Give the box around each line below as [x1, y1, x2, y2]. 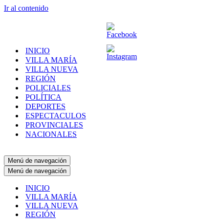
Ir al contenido [4, 4, 48, 12]
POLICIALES [25, 84, 71, 92]
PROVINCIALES [25, 121, 83, 129]
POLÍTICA [25, 93, 62, 101]
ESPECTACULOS [25, 111, 86, 120]
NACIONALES [25, 130, 77, 138]
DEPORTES [25, 102, 66, 110]
